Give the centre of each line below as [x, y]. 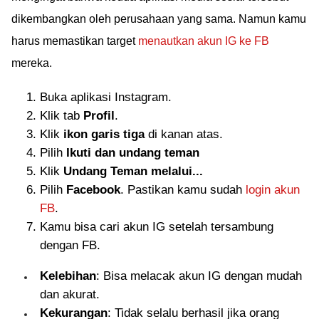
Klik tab [62, 115]
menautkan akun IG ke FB [204, 41]
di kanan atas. [184, 134]
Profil [99, 115]
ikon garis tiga [104, 134]
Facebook [93, 189]
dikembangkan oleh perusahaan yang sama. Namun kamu [159, 19]
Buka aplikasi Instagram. [106, 97]
